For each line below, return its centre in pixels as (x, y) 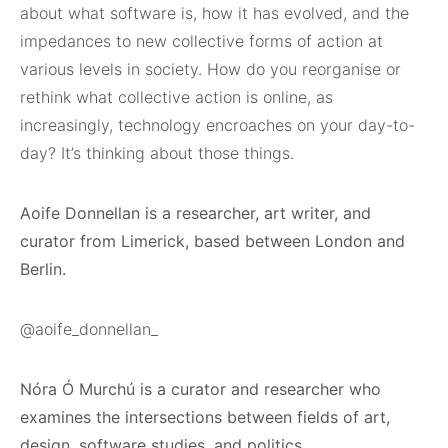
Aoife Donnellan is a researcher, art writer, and (195, 213)
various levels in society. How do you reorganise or (210, 69)
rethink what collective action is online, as (176, 97)
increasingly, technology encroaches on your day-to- (217, 125)
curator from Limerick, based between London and (212, 241)
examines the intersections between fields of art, (205, 417)
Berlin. (45, 269)
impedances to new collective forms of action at (201, 41)
